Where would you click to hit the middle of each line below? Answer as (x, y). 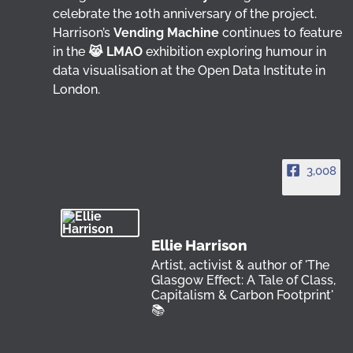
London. (77, 89)
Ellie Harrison (200, 245)
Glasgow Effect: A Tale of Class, (244, 280)
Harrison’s (84, 33)
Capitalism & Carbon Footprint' (243, 295)
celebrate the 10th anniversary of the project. (185, 14)
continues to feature (281, 33)
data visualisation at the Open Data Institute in (190, 71)
